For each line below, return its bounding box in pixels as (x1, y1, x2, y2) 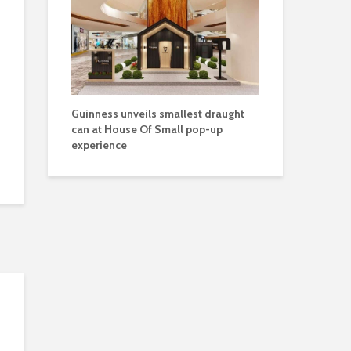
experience (71, 138, 127, 153)
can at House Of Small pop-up (71, 122, 223, 137)
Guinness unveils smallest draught (71, 107, 244, 121)
